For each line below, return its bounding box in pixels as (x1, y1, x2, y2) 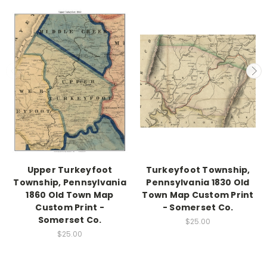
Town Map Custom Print (142, 188, 254, 201)
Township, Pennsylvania (13, 176, 126, 188)
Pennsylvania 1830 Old (146, 176, 250, 188)
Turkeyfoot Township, (145, 163, 250, 176)
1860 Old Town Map (26, 188, 114, 201)
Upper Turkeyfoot (27, 163, 113, 176)
